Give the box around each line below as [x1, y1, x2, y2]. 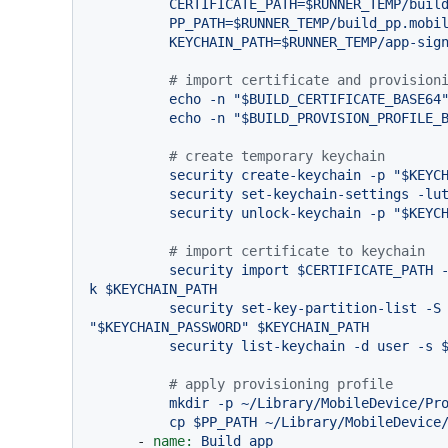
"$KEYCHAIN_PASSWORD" [89, 318, 249, 335]
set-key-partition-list [241, 299, 417, 316]
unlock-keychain [241, 204, 361, 221]
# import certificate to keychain [169, 242, 425, 259]
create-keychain [241, 166, 361, 183]
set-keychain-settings [241, 185, 409, 202]
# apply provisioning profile [169, 375, 393, 392]
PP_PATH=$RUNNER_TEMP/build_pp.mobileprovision [89, 14, 169, 31]
